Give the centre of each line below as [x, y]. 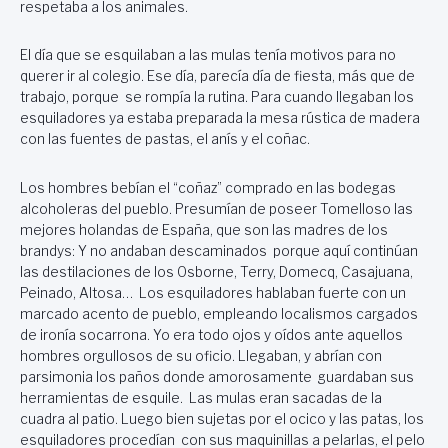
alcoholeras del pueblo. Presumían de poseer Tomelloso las [216, 208]
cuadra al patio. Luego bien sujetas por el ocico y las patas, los [222, 418]
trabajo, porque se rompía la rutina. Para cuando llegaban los [217, 97]
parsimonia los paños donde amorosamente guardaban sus [217, 376]
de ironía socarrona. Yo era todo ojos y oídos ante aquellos [211, 334]
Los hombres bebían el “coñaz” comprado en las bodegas [208, 187]
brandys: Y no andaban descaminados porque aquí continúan [219, 250]
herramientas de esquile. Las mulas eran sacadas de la [201, 397]
